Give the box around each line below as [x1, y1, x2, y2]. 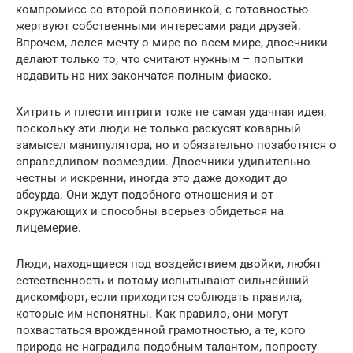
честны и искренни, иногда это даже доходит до [16, 171, 288, 186]
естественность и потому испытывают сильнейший [16, 273, 309, 288]
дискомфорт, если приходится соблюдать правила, [16, 290, 302, 305]
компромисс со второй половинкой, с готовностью [16, 2, 308, 17]
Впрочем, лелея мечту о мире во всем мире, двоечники [16, 35, 328, 50]
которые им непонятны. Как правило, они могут [16, 307, 288, 321]
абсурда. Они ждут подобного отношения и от [16, 188, 273, 203]
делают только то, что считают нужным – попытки [16, 52, 303, 67]
